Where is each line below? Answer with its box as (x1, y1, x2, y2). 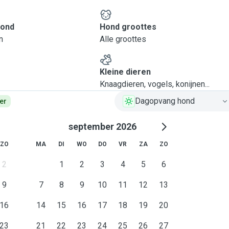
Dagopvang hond (135, 96, 195, 106)
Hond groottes (99, 22, 156, 32)
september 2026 (68, 121, 136, 132)
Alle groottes (99, 34, 146, 44)
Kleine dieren (99, 67, 151, 77)
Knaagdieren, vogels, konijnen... (99, 79, 210, 89)
